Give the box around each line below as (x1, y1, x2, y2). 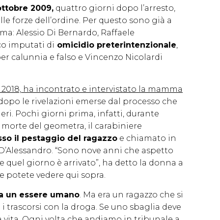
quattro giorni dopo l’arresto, (54, 3, 175, 13)
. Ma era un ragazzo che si (80, 190, 183, 199)
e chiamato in (117, 133, 176, 143)
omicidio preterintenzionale (55, 40, 176, 50)
